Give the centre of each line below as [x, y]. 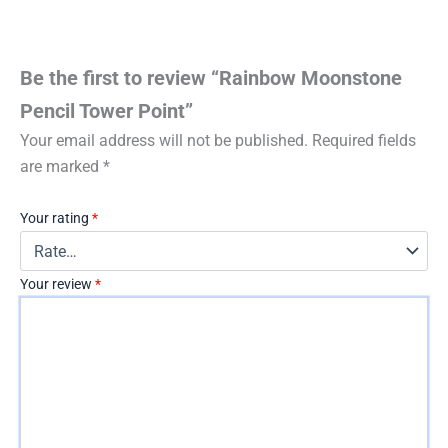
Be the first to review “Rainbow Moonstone [211, 77]
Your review [57, 284]
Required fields [364, 140]
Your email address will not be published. [164, 140]
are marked [61, 166]
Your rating [56, 218]
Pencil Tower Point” [106, 110]
